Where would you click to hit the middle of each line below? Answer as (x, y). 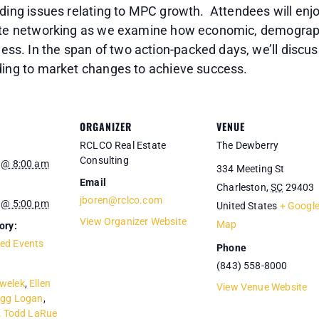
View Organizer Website (133, 221)
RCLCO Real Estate (123, 145)
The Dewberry (248, 145)
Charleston (241, 187)
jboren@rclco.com (121, 200)
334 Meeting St (251, 168)
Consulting (104, 160)
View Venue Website (262, 287)
